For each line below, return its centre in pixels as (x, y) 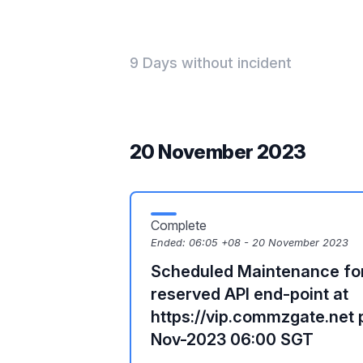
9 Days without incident (211, 63)
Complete (179, 225)
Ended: (170, 243)
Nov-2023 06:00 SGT (232, 340)
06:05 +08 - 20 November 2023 (269, 243)
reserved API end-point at (250, 294)
